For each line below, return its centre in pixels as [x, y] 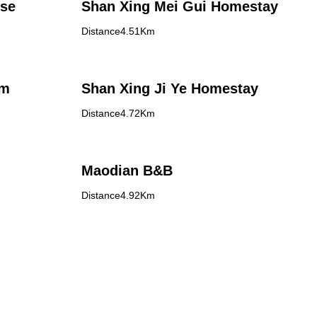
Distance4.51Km [118, 31]
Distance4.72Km [118, 113]
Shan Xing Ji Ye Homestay [169, 88]
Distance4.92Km [118, 195]
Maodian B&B [127, 171]
